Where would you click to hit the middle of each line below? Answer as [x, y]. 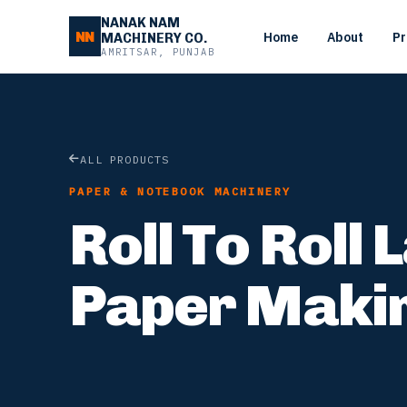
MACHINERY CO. [154, 38]
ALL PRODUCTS [125, 159]
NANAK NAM [140, 23]
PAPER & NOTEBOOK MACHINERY [180, 191]
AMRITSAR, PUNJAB [158, 52]
